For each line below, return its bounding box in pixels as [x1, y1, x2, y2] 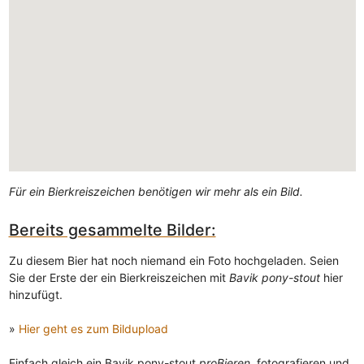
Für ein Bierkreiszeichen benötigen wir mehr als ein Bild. [8, 184, 303, 198]
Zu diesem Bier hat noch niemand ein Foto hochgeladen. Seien [8, 253, 339, 268]
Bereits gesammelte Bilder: [8, 219, 216, 240]
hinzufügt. [8, 288, 63, 302]
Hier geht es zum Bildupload [18, 322, 168, 336]
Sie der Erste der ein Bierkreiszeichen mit [8, 271, 229, 285]
